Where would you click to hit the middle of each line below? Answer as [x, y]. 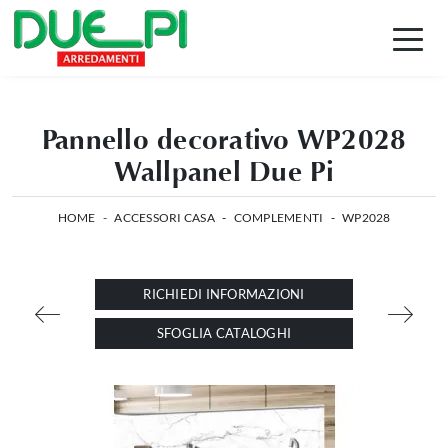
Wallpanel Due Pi [224, 172]
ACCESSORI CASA [164, 217]
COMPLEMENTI [278, 217]
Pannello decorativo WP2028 [224, 140]
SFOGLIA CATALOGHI [224, 333]
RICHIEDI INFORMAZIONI [224, 294]
